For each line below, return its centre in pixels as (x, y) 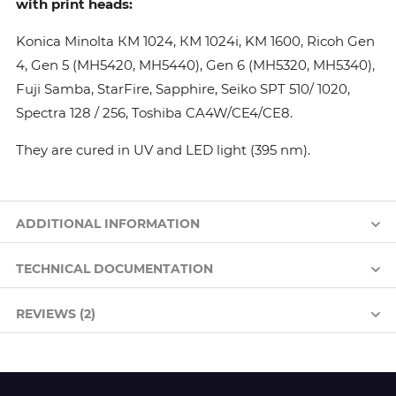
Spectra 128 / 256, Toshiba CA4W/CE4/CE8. (156, 113)
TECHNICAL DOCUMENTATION (114, 269)
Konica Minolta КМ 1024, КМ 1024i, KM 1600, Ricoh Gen (195, 41)
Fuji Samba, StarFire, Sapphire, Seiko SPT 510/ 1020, (183, 89)
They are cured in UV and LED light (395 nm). (163, 150)
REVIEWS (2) (56, 314)
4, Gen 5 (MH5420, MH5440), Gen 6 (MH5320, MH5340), (195, 65)
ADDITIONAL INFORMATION (108, 224)
